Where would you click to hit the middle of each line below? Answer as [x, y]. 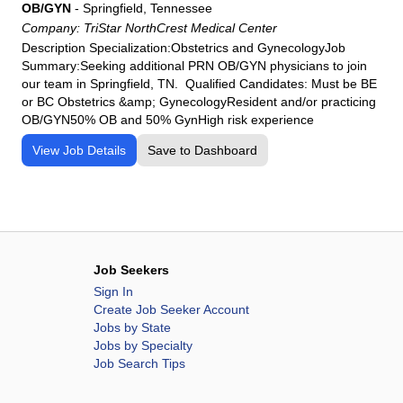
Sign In [113, 291]
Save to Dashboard [202, 150]
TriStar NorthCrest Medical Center [180, 28]
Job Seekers [131, 270]
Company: [53, 28]
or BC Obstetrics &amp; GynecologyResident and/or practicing [199, 102]
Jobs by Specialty [143, 345]
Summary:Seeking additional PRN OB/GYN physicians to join [194, 66]
